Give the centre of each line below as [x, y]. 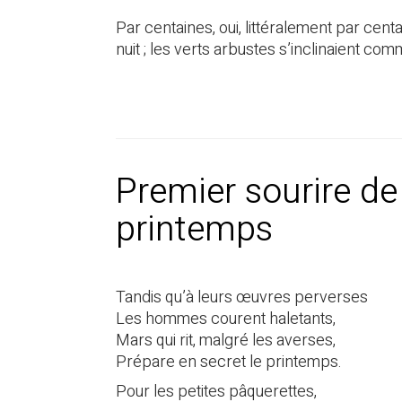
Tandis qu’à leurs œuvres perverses [242, 297]
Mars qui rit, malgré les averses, [226, 340]
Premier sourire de [257, 191]
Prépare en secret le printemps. [229, 362]
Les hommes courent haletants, [226, 319]
